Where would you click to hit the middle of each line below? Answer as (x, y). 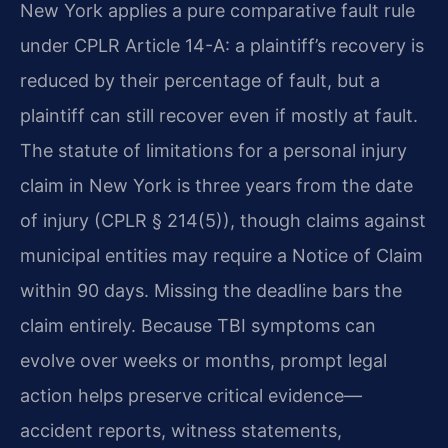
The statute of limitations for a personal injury (213, 151)
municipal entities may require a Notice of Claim (221, 256)
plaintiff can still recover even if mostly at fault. (219, 116)
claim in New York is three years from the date (216, 186)
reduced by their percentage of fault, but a (200, 81)
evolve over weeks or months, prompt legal (203, 361)
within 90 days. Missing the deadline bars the (211, 291)
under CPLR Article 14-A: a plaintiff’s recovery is (222, 46)
